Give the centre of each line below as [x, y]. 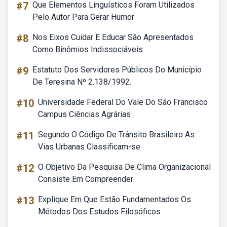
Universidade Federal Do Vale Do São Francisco [123, 102]
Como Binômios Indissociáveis [88, 49]
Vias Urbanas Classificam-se [89, 147]
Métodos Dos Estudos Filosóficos [99, 212]
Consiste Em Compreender [86, 179]
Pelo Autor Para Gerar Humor [83, 17]
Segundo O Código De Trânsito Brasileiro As [116, 135]
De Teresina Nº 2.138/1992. [82, 82]
